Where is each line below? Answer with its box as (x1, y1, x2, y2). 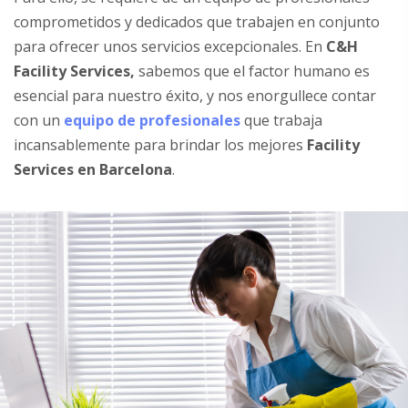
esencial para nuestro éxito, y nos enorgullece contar (14, 86, 376, 106)
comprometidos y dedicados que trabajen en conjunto (14, 12, 380, 32)
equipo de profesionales (64, 110, 240, 130)
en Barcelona (77, 159, 172, 179)
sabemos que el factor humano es (135, 61, 370, 81)
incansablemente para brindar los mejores (14, 135, 307, 155)
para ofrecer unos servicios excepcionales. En (14, 36, 326, 56)
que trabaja (240, 110, 322, 130)
